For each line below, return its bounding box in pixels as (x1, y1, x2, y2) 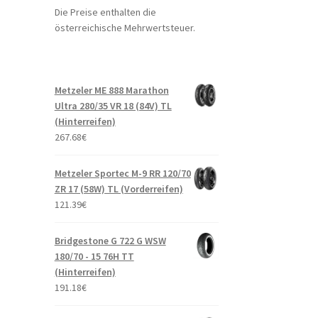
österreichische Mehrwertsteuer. (54, 21, 195, 34)
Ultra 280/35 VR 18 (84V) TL (54, 99, 172, 112)
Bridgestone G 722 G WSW (54, 234, 166, 247)
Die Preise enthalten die (54, 5, 156, 18)
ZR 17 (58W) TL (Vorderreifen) (54, 182, 183, 195)
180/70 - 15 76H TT (54, 249, 134, 263)
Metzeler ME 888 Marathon (54, 83, 169, 97)
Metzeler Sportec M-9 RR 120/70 (54, 166, 191, 180)
